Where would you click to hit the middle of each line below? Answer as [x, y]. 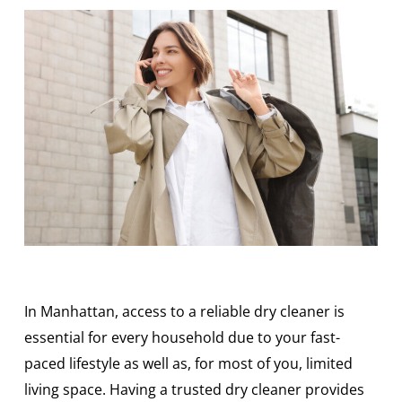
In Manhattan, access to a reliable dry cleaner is [184, 311]
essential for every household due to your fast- [182, 337]
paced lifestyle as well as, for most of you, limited [188, 363]
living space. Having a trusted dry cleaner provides [194, 389]
